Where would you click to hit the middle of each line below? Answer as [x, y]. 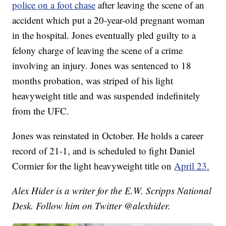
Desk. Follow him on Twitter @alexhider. [92, 206]
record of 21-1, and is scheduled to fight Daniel [104, 151]
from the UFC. [41, 111]
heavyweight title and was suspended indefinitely [106, 96]
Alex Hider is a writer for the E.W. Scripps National [112, 191]
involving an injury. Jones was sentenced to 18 [102, 66]
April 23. [192, 166]
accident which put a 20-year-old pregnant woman [109, 20]
